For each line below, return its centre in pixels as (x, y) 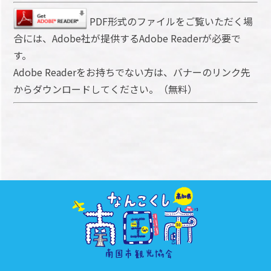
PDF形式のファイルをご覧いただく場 (171, 21)
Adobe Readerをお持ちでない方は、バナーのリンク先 (132, 72)
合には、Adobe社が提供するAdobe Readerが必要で (127, 38)
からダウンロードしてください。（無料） (106, 89)
